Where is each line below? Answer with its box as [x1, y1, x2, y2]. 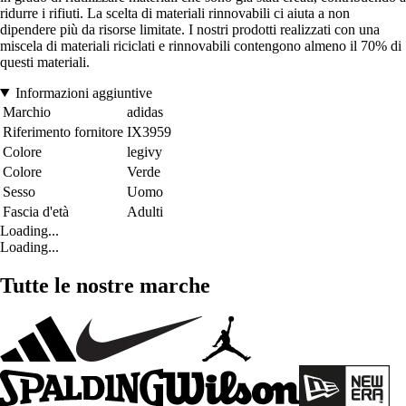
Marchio [3, 103, 51, 120]
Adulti [127, 203, 163, 219]
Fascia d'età [3, 203, 69, 219]
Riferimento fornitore [3, 123, 123, 140]
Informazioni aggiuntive [14, 84, 152, 101]
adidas [127, 103, 163, 120]
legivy [127, 143, 162, 159]
